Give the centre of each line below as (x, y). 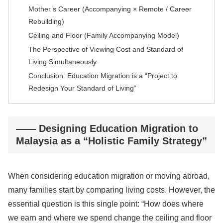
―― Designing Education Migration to (107, 128)
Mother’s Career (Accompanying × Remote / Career (110, 9)
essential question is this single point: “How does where (106, 204)
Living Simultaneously (63, 62)
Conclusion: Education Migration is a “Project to (103, 75)
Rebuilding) (47, 22)
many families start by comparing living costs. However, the (111, 190)
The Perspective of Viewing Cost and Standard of (106, 50)
